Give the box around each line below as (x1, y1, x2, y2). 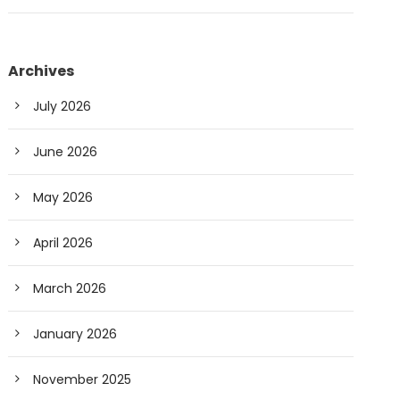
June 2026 (33, 143, 98, 162)
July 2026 (33, 97, 92, 116)
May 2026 (33, 188, 94, 207)
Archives (8, 61, 75, 82)
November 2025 (33, 371, 132, 389)
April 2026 (33, 234, 94, 253)
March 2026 (33, 279, 107, 298)
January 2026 (33, 325, 118, 344)
